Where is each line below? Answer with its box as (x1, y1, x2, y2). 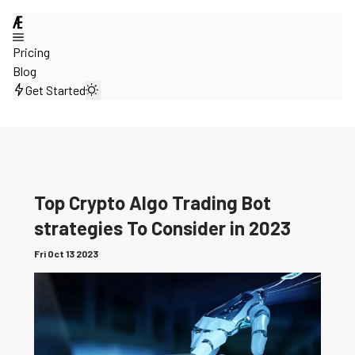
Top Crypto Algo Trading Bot (33, 191, 271, 214)
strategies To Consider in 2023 (33, 216, 291, 239)
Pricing (13, 44, 50, 59)
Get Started (25, 82, 86, 97)
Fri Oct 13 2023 (33, 248, 98, 259)
